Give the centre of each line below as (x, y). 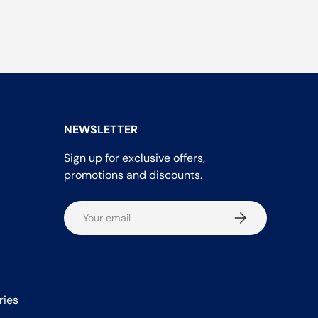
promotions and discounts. (133, 175)
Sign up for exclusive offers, (135, 158)
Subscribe (255, 215)
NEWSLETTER (101, 130)
